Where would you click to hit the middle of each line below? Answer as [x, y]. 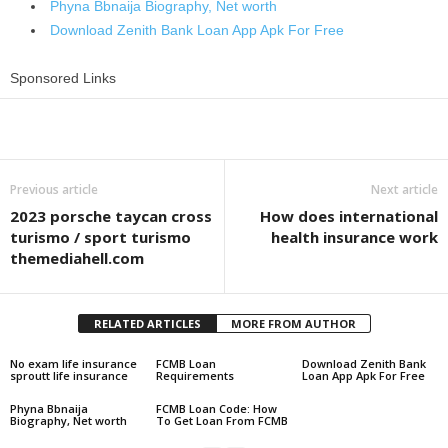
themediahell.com [77, 258]
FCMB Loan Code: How [216, 409]
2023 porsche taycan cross [111, 216]
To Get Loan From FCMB [221, 421]
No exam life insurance [73, 364]
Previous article [54, 190]
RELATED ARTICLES [147, 324]
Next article [404, 190]
